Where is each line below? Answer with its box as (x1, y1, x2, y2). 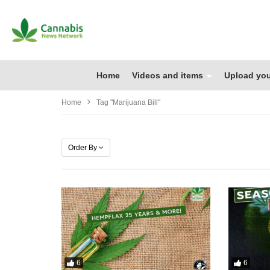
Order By (68, 143, 97, 152)
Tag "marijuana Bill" (96, 98, 160, 107)
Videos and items (132, 70, 203, 80)
